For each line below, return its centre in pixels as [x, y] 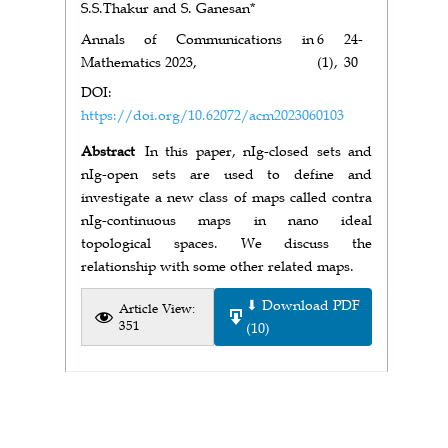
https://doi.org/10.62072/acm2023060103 [212, 114]
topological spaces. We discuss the [226, 242]
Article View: [157, 308]
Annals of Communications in [197, 38]
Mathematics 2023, [139, 61]
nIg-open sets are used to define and [226, 173]
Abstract [108, 150]
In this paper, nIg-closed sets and [258, 150]
